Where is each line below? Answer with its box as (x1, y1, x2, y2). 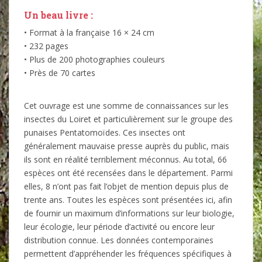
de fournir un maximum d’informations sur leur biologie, (24, 207, 235, 219)
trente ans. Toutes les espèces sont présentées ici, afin (24, 194, 232, 205)
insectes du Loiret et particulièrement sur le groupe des (24, 113, 233, 125)
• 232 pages (24, 40, 68, 51)
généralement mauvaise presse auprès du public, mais (24, 140, 229, 151)
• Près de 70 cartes (24, 67, 95, 78)
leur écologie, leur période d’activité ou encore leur (24, 220, 215, 232)
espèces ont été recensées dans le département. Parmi (24, 167, 233, 178)
